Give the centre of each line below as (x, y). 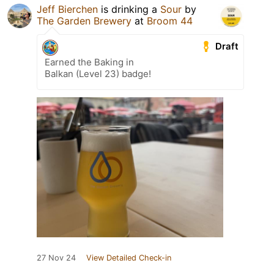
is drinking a (129, 9)
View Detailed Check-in (129, 258)
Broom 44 (170, 21)
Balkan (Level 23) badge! (98, 74)
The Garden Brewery (84, 21)
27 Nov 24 (56, 258)
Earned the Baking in (89, 62)
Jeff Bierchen (67, 9)
